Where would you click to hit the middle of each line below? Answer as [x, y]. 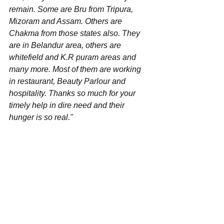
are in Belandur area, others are [66, 45]
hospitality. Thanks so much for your [73, 93]
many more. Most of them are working [76, 69]
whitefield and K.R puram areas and [73, 57]
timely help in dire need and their [68, 105]
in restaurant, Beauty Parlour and [68, 81]
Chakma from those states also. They [75, 33]
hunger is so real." [41, 117]
